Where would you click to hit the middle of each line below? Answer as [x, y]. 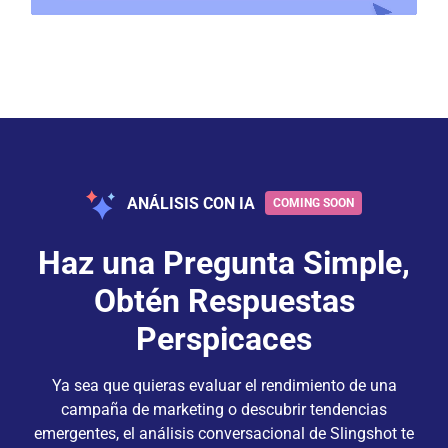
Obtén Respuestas [224, 300]
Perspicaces [224, 338]
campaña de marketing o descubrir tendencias [224, 409]
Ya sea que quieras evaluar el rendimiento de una [224, 385]
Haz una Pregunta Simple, [224, 262]
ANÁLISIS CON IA [191, 204]
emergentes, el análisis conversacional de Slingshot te [224, 433]
